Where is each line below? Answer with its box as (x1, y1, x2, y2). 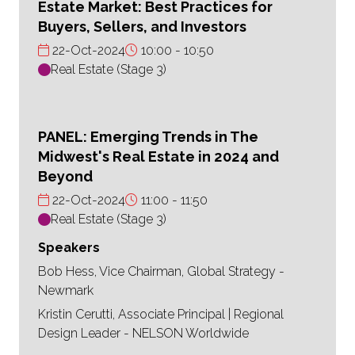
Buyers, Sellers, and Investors (38, 18, 246, 36)
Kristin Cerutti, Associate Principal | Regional (38, 307, 284, 323)
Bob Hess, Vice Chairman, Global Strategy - (38, 264, 284, 280)
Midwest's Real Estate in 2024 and (38, 148, 279, 166)
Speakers (38, 240, 100, 256)
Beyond (38, 168, 93, 185)
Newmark (38, 283, 94, 299)
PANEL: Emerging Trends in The (38, 128, 258, 146)
